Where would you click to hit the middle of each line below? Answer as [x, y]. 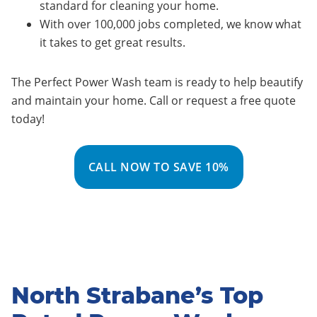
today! [28, 119]
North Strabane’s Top [137, 295]
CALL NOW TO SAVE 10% [158, 167]
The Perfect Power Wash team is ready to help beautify [157, 82]
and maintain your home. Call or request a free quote [154, 100]
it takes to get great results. [113, 42]
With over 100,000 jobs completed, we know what [171, 24]
